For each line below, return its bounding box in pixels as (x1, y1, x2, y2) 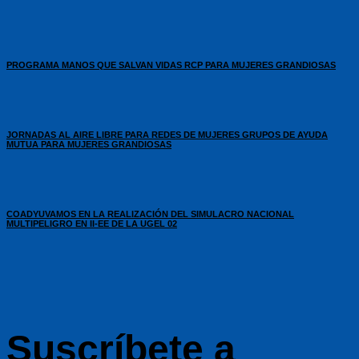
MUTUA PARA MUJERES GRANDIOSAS (6, 139, 171, 149)
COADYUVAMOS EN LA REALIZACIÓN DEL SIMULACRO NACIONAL (6, 208, 294, 219)
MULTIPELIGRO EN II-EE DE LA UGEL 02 (6, 218, 177, 228)
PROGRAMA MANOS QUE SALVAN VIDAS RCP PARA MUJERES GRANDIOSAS (6, 59, 336, 70)
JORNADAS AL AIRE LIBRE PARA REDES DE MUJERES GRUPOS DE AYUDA (6, 129, 328, 139)
